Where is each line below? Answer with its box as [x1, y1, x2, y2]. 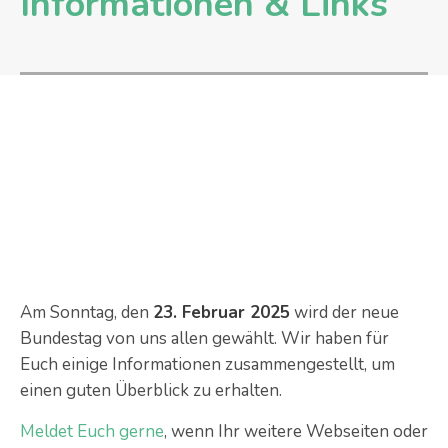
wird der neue [290, 301, 399, 324]
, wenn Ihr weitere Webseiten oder [164, 420, 428, 443]
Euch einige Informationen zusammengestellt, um [20, 353, 395, 376]
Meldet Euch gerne [20, 420, 164, 443]
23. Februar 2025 [153, 301, 290, 324]
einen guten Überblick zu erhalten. [20, 379, 282, 402]
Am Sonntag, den [20, 301, 153, 324]
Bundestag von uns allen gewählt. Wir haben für [20, 327, 389, 350]
